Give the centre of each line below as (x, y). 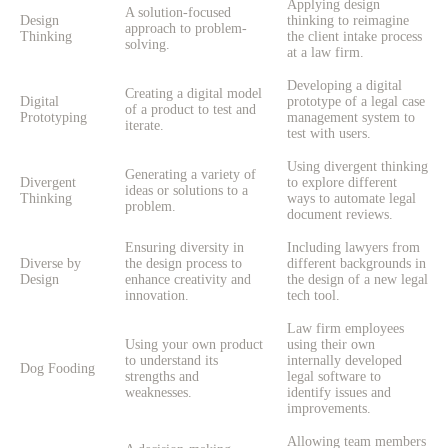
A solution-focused (178, 13)
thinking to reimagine (348, 21)
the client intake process (354, 37)
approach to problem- (186, 29)
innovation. (157, 296)
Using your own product (194, 345)
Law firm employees (345, 329)
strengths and (162, 377)
